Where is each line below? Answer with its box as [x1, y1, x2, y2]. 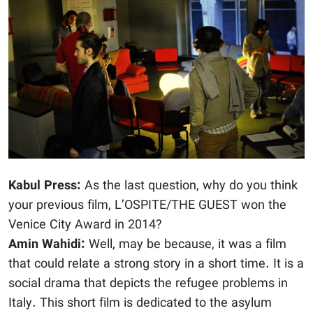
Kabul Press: [8, 176, 81, 196]
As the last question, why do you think [81, 176, 298, 196]
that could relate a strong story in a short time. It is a [8, 254, 304, 274]
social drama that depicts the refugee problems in [8, 274, 288, 293]
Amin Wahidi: [8, 235, 85, 254]
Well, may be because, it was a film [85, 235, 286, 254]
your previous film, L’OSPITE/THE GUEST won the [8, 196, 286, 215]
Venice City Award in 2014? [8, 215, 162, 235]
